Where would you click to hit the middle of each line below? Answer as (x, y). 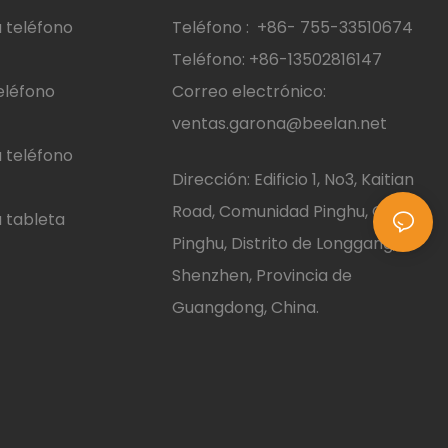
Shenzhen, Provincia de (261, 275)
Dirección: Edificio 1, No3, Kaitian (292, 179)
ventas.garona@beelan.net (279, 124)
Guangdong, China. (245, 307)
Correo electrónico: (248, 92)
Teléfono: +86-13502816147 (276, 60)
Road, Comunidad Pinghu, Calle (291, 211)
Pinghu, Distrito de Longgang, (283, 243)
